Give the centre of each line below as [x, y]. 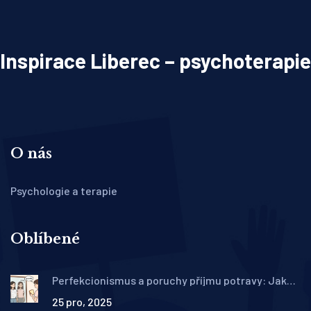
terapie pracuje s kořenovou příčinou [143, 292]
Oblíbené [45, 239]
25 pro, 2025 [82, 302]
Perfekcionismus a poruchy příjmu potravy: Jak [169, 280]
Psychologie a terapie [64, 191]
